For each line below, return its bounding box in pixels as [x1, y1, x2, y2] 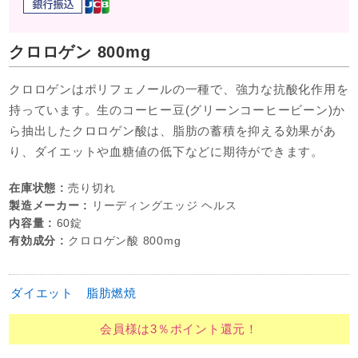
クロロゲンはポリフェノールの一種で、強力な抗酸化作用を [9, 82, 349, 96]
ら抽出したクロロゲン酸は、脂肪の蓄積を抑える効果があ [9, 123, 336, 137]
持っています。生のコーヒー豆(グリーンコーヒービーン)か [9, 102, 346, 117]
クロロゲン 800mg [9, 42, 151, 61]
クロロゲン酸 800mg [68, 235, 181, 248]
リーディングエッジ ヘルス [91, 200, 237, 213]
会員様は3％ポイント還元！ [100, 322, 258, 336]
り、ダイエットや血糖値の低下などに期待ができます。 [9, 144, 324, 158]
